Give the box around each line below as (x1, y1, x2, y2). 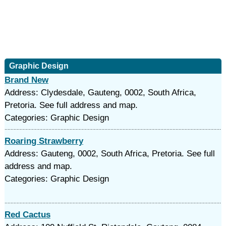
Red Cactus (4, 210, 50, 219)
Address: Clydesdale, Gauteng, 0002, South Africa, (4, 88, 196, 97)
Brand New (4, 75, 48, 85)
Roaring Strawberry (4, 136, 83, 146)
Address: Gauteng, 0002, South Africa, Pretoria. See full (4, 149, 215, 158)
